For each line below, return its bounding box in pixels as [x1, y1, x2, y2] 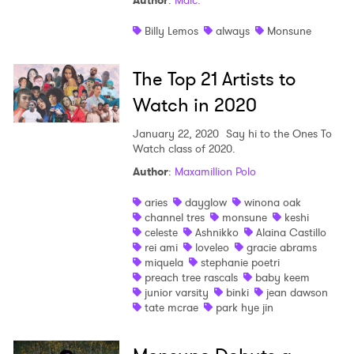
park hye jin [215, 299, 273, 316]
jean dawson [265, 284, 328, 301]
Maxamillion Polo [174, 164, 256, 180]
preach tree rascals [144, 269, 238, 286]
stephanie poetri [200, 254, 280, 271]
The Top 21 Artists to [132, 66, 296, 93]
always [215, 23, 250, 40]
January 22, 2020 [132, 126, 219, 142]
